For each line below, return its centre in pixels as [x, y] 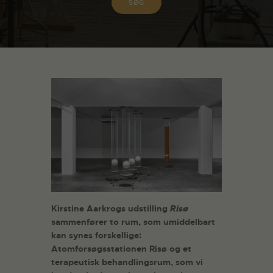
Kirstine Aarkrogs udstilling [109, 209]
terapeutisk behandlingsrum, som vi [127, 262]
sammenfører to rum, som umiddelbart [133, 222]
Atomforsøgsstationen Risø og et [121, 249]
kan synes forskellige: [96, 236]
